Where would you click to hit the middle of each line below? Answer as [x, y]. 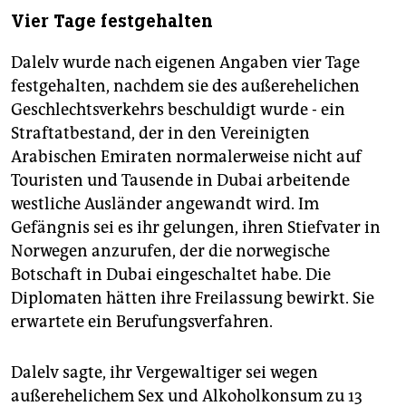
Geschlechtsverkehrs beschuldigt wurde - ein [178, 109]
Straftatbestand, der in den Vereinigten [160, 133]
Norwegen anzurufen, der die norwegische [170, 251]
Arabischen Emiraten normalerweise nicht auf [186, 156]
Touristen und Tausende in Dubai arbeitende [180, 180]
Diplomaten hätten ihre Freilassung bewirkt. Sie [193, 298]
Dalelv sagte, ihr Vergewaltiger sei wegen [164, 372]
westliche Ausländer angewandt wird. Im [165, 203]
